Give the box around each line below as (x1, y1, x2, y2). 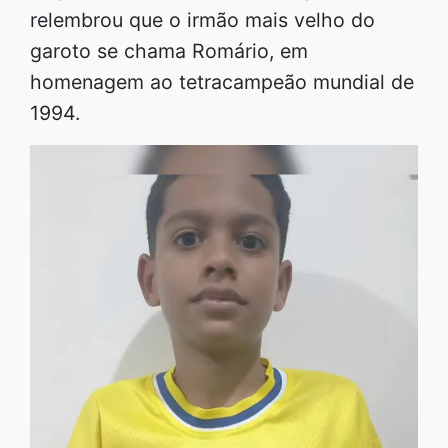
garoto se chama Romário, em (30, 38, 308, 63)
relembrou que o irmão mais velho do (30, 7, 375, 32)
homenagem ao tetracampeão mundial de (30, 69, 414, 94)
